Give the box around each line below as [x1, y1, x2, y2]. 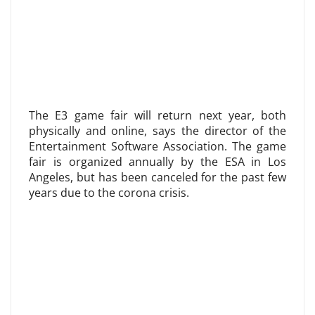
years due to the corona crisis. [29, 185, 189, 200]
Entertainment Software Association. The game [29, 139, 286, 154]
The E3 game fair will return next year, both [29, 108, 286, 123]
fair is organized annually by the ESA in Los [29, 154, 286, 169]
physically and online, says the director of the [29, 123, 286, 139]
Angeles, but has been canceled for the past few [29, 169, 286, 185]
